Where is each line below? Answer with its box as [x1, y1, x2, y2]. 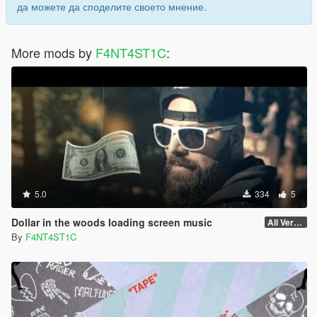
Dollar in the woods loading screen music [11, 215, 212, 230]
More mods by [11, 43, 96, 62]
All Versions [294, 216, 302, 229]
